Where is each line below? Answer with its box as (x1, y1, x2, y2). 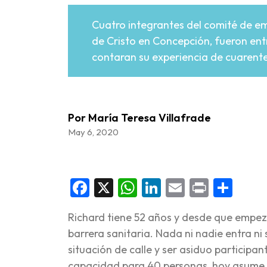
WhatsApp (137, 176, 227, 200)
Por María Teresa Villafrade (68, 111, 211, 125)
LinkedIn (161, 176, 234, 200)
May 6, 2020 (68, 126, 119, 138)
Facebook (89, 176, 172, 200)
